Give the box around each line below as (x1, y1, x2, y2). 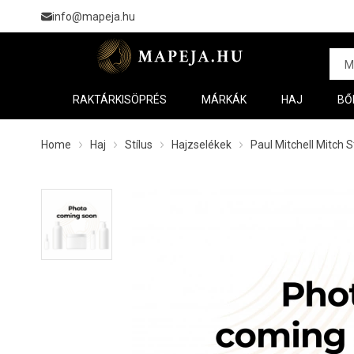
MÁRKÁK (201, 93, 247, 106)
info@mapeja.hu (52, 9, 135, 23)
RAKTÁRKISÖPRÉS (73, 93, 167, 106)
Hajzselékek (171, 138, 232, 151)
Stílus (125, 138, 153, 151)
